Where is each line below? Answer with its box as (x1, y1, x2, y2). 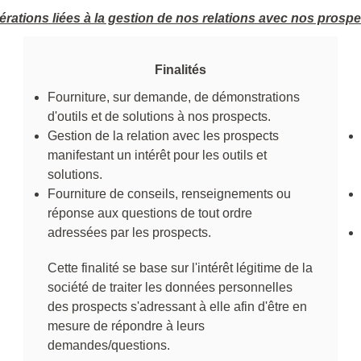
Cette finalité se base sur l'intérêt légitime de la (48, 260, 313, 275)
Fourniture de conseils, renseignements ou (48, 186, 291, 201)
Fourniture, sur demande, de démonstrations (48, 89, 300, 104)
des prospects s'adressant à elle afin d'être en (48, 299, 307, 313)
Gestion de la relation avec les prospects (48, 128, 279, 143)
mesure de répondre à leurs (48, 318, 205, 333)
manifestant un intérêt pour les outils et (48, 147, 267, 162)
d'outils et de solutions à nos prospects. (48, 109, 271, 123)
